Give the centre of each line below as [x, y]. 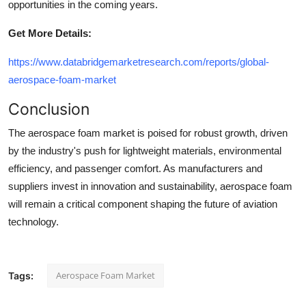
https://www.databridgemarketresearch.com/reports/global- [139, 61]
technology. [33, 221]
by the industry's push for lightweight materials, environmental [145, 150]
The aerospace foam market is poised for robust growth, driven [148, 133]
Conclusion [49, 109]
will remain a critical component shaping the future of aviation [143, 204]
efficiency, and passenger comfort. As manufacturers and [135, 168]
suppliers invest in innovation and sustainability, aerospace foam [150, 186]
